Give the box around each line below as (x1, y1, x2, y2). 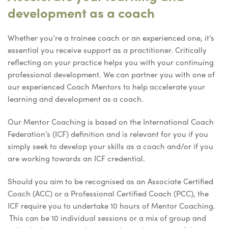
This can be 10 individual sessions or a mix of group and (8, 212, 206, 223)
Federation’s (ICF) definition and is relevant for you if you (8, 128, 208, 139)
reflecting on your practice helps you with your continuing (8, 56, 214, 68)
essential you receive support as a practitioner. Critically (8, 44, 207, 55)
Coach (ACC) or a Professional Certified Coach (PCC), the (8, 187, 209, 199)
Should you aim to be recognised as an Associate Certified (8, 175, 213, 187)
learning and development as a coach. (8, 93, 148, 104)
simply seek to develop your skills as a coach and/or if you (8, 140, 213, 152)
